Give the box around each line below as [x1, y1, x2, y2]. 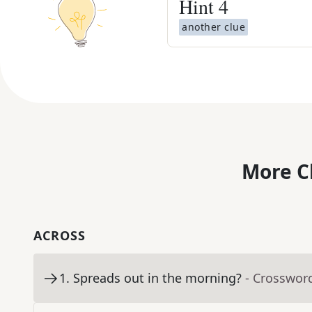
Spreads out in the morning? [73, 270, 242, 287]
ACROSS [33, 227, 86, 244]
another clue [182, 20, 245, 33]
